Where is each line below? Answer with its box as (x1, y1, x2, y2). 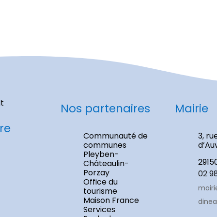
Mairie (175, 101, 209, 117)
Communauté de (83, 130, 148, 141)
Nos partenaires (61, 101, 150, 117)
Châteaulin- (83, 157, 129, 169)
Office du (83, 176, 118, 187)
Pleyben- (83, 148, 119, 160)
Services (83, 203, 116, 215)
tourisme (83, 185, 118, 197)
